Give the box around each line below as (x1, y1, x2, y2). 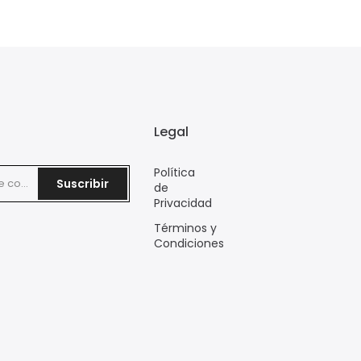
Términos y (154, 220, 217, 237)
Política (154, 164, 195, 181)
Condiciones (154, 235, 224, 252)
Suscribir (56, 176, 109, 193)
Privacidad (154, 195, 212, 212)
